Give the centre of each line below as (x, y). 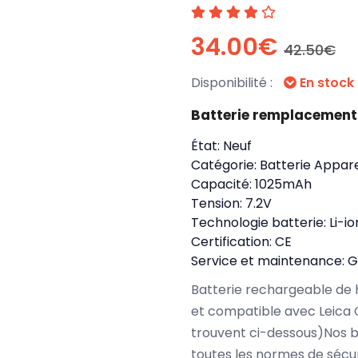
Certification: (233, 242)
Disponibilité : (233, 83)
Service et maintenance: (269, 261)
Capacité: (223, 184)
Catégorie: (225, 165)
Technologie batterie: (260, 223)
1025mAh (283, 184)
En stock (325, 83)
